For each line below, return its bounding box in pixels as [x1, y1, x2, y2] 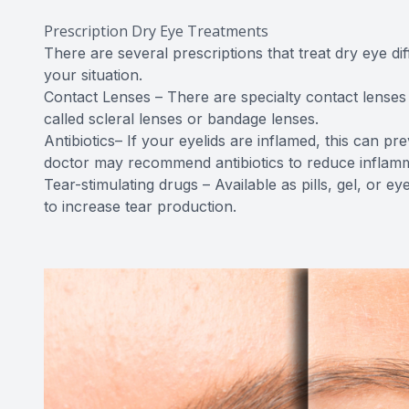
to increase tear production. [44, 197, 236, 215]
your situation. [44, 66, 142, 84]
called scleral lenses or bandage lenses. [44, 110, 319, 128]
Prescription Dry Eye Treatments [44, 21, 268, 41]
